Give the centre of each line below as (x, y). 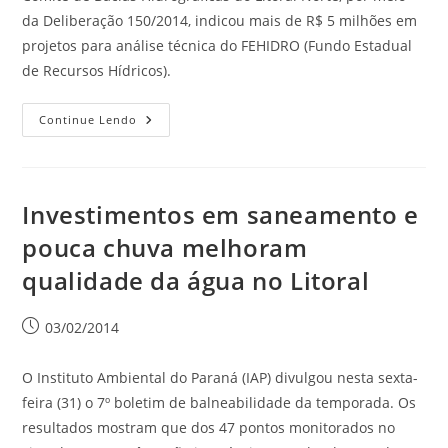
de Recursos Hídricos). (97, 70)
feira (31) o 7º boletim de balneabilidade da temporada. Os (219, 402)
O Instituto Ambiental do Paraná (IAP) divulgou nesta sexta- (220, 377)
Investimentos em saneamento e (220, 214)
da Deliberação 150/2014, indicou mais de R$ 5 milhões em (220, 20)
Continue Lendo (88, 119)
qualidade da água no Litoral (196, 280)
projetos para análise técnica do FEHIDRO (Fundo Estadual (217, 45)
